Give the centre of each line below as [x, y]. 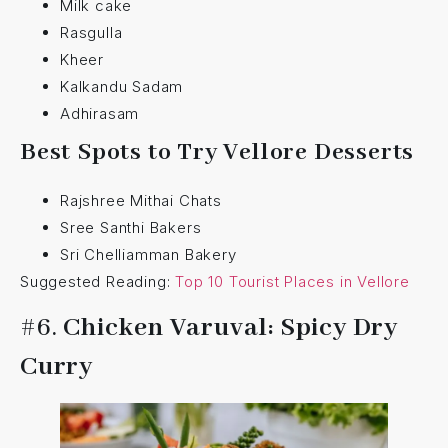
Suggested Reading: [98, 281]
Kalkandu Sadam [122, 86]
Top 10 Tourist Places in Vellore [292, 281]
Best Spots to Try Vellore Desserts [217, 152]
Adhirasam [100, 113]
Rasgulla [91, 32]
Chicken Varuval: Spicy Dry [231, 328]
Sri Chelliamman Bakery [148, 254]
